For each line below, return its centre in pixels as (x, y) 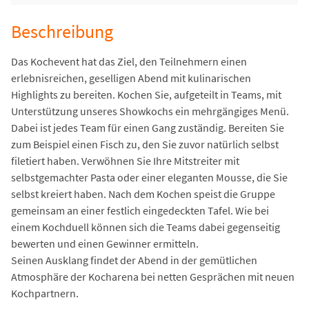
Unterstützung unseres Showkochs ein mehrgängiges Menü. (150, 111)
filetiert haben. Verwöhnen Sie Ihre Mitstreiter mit (125, 161)
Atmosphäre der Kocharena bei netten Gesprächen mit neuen (153, 277)
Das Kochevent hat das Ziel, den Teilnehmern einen (129, 62)
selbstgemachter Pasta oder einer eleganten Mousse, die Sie (149, 178)
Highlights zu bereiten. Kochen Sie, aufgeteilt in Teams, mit (146, 95)
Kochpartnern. (45, 293)
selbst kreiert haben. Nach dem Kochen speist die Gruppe (143, 194)
